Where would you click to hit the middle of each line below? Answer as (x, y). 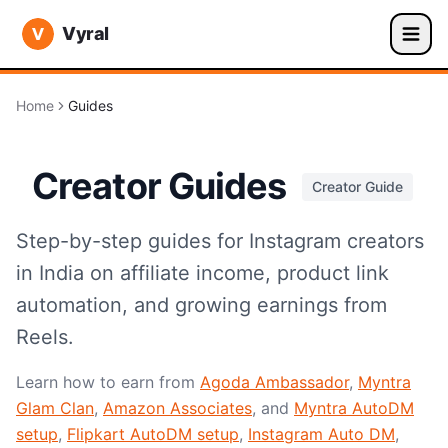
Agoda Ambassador (274, 382)
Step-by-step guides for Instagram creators (220, 241)
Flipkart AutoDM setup (153, 434)
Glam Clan (55, 408)
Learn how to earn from (105, 382)
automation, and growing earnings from (201, 305)
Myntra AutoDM (354, 408)
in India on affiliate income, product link (202, 273)
